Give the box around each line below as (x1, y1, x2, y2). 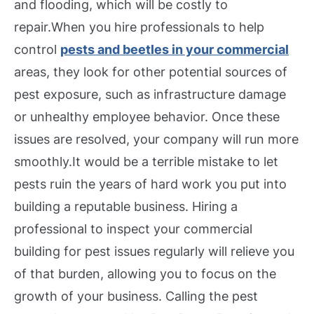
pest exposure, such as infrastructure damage (14, 86, 286, 102)
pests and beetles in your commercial (60, 41, 289, 57)
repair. (14, 19, 51, 34)
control (14, 41, 60, 57)
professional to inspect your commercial (14, 221, 252, 236)
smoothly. (14, 153, 72, 169)
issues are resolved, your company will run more (14, 131, 299, 146)
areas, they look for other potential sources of (14, 64, 287, 79)
